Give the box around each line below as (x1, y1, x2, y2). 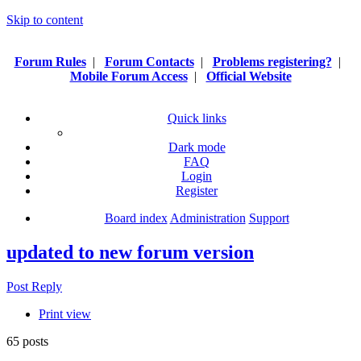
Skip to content (6, 13, 83, 27)
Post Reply (6, 279, 62, 293)
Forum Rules (14, 55, 86, 68)
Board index (104, 211, 168, 225)
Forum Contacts (104, 55, 194, 68)
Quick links (167, 111, 226, 125)
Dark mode (168, 140, 226, 154)
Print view (39, 306, 91, 321)
